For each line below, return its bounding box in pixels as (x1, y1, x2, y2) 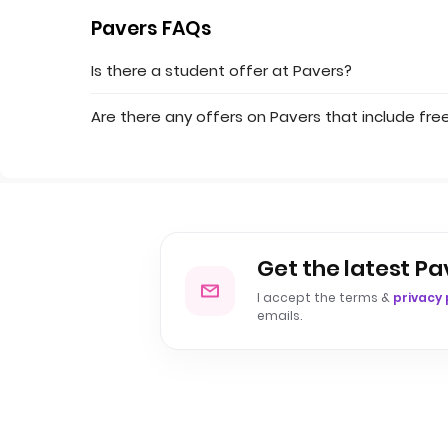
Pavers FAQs (91, 14, 213, 42)
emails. (257, 307, 302, 324)
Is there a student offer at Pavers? (91, 59, 353, 81)
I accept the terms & (257, 289, 393, 306)
